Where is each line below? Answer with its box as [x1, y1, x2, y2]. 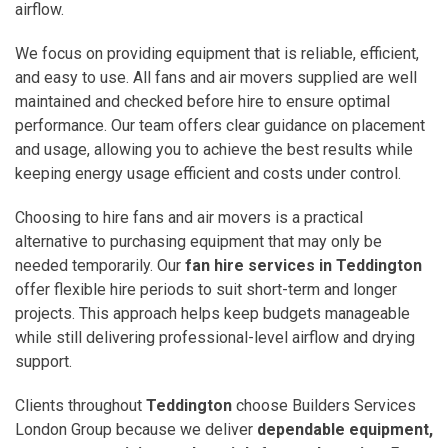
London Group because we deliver [15, 419, 257, 439]
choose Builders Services [232, 395, 416, 415]
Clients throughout [15, 395, 146, 415]
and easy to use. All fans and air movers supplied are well [15, 67, 417, 87]
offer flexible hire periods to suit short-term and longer [15, 279, 397, 299]
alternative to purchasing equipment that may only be [15, 231, 382, 251]
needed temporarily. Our [15, 255, 185, 275]
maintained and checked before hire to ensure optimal [15, 91, 390, 111]
